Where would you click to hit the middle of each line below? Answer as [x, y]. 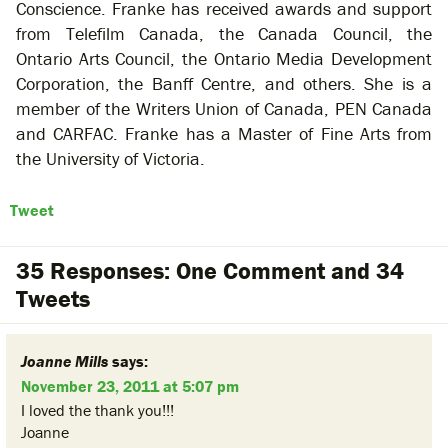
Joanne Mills [64, 361]
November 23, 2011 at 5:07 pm [130, 386]
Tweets [53, 299]
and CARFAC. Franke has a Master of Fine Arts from [224, 134]
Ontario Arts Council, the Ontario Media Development [224, 59]
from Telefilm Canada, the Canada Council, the [224, 34]
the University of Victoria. [110, 159]
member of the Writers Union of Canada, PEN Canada [224, 109]
